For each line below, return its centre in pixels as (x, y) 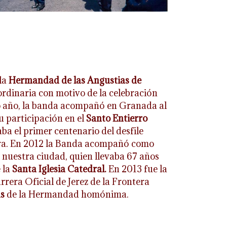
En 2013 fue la (138, 169)
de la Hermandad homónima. (67, 195)
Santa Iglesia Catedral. (60, 169)
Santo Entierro (117, 119)
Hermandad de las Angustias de (75, 81)
